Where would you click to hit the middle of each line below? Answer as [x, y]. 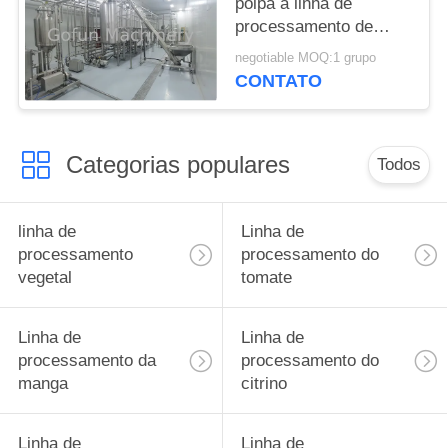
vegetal [44, 278]
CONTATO [279, 81]
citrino [263, 384]
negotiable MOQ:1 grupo [306, 58]
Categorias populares [177, 164]
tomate [266, 278]
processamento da [86, 361]
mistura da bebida [302, 49]
